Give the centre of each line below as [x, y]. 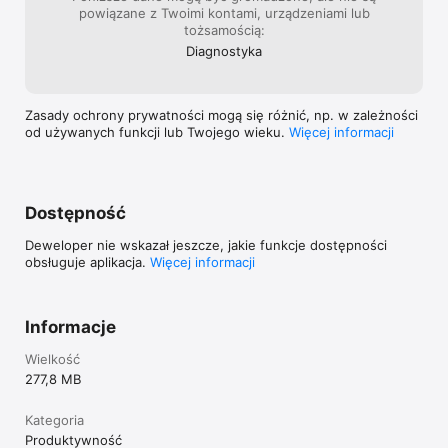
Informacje [70, 326]
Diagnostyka [224, 50]
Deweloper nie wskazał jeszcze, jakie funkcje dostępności [206, 244]
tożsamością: [224, 29]
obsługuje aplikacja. [87, 261]
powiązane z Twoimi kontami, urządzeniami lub [224, 12]
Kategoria [54, 419]
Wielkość [52, 358]
